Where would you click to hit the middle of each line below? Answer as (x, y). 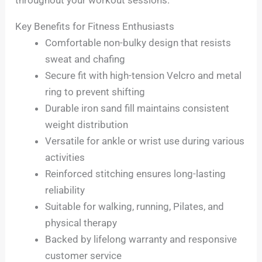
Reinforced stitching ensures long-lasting (136, 174)
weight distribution (87, 125)
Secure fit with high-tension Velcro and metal (144, 76)
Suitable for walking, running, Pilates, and (135, 207)
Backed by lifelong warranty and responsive (141, 239)
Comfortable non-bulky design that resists (138, 43)
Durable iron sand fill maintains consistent (137, 108)
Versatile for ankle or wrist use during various (145, 141)
